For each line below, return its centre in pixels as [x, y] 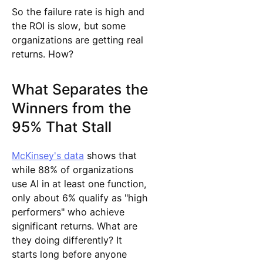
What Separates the [80, 90]
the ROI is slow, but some [68, 26]
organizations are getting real [77, 40]
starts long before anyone [69, 254]
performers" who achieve [68, 212]
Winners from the [71, 108]
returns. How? [42, 54]
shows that [110, 155]
